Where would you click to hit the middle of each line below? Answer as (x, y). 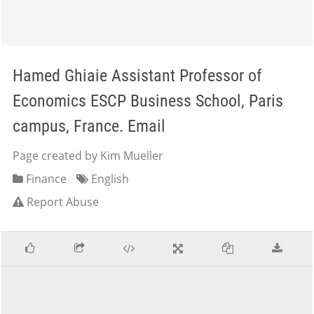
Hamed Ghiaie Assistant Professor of (137, 76)
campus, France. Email (89, 126)
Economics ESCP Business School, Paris (148, 101)
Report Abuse (63, 202)
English (109, 179)
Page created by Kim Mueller (88, 156)
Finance (45, 179)
